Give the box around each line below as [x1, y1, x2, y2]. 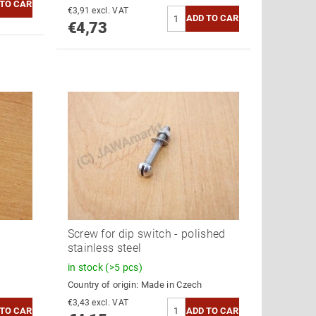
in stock [67, 262, 106, 274]
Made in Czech [140, 279, 202, 291]
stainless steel [67, 241, 142, 255]
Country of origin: [67, 279, 141, 291]
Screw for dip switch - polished [67, 227, 226, 241]
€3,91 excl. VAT [92, 5, 129, 16]
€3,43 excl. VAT [92, 298, 129, 308]
